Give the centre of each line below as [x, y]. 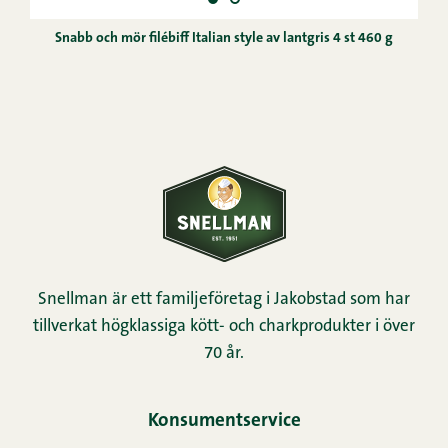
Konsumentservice [224, 421]
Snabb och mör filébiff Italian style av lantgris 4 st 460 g [224, 39]
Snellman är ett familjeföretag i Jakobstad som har [224, 299]
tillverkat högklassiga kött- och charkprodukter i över [224, 326]
